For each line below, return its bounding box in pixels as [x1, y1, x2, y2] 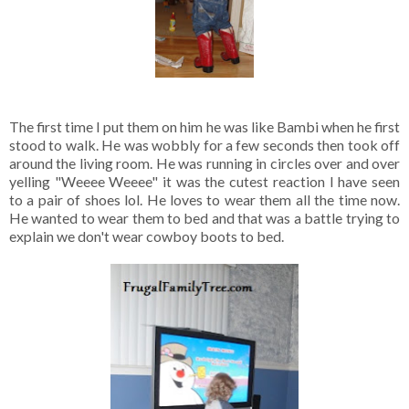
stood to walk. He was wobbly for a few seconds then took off [9, 135, 400, 153]
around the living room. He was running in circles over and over [9, 153, 400, 172]
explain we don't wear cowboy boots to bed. [9, 226, 284, 245]
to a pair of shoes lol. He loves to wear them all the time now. [9, 190, 400, 208]
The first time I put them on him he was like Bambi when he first [9, 117, 400, 135]
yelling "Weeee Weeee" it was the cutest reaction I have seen [9, 172, 400, 190]
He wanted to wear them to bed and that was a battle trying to [9, 208, 400, 226]
